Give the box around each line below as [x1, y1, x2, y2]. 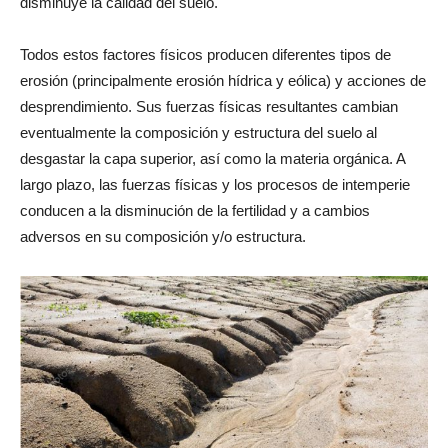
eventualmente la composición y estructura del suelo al [20, 123, 377, 141]
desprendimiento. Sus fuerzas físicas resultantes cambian [20, 97, 398, 115]
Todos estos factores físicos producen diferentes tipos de [20, 45, 391, 63]
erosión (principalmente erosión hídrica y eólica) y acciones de [20, 71, 426, 89]
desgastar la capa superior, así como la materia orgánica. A [20, 149, 405, 167]
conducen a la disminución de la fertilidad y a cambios [20, 201, 370, 219]
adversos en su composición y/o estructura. [20, 227, 306, 245]
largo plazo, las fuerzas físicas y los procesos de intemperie [20, 175, 410, 193]
